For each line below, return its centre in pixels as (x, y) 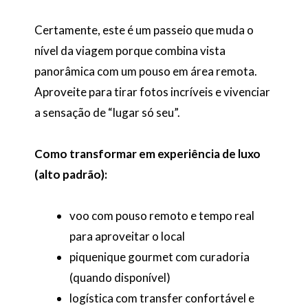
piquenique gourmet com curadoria (159, 256)
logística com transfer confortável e (162, 298)
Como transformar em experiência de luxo (147, 154)
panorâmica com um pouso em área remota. (146, 71)
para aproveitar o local (127, 236)
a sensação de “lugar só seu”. (107, 113)
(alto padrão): (71, 175)
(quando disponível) (120, 277)
